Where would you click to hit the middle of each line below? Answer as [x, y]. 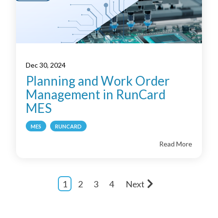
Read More [176, 144]
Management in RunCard [96, 94]
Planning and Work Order [98, 81]
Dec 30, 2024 [46, 65]
